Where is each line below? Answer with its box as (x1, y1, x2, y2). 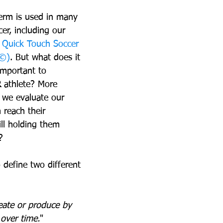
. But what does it (10, 53, 83, 62)
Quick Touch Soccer (2, 40, 82, 49)
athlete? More (1, 80, 60, 89)
